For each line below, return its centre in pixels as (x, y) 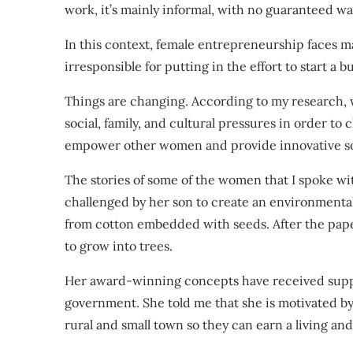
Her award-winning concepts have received (196, 281)
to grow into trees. (119, 246)
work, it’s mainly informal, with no (165, 9)
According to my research (268, 101)
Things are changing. (128, 101)
